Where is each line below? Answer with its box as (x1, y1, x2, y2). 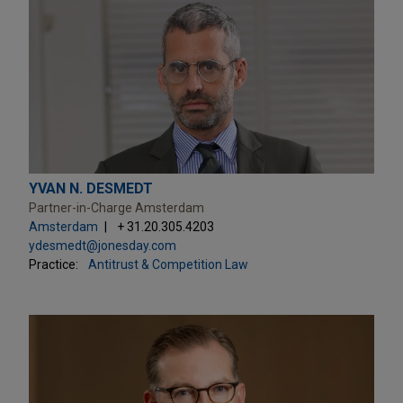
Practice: (29, 256, 78, 272)
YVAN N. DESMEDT (29, 179, 153, 197)
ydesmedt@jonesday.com (29, 237, 176, 253)
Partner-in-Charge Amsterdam (29, 200, 204, 215)
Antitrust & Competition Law (88, 256, 248, 272)
